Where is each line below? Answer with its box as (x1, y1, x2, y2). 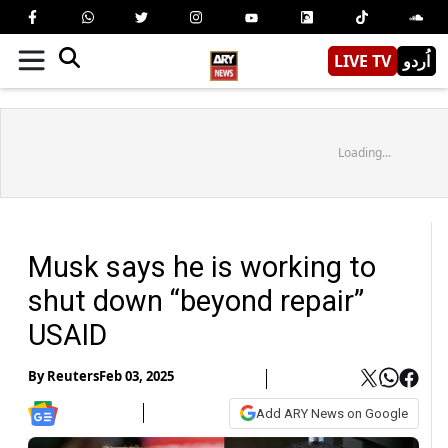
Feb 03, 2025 (99, 367, 174, 386)
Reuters (47, 367, 99, 386)
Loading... (337, 143, 391, 161)
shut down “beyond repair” (28, 283, 364, 318)
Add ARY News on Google (256, 405, 408, 421)
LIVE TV (334, 49, 391, 72)
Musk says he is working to (28, 249, 376, 284)
